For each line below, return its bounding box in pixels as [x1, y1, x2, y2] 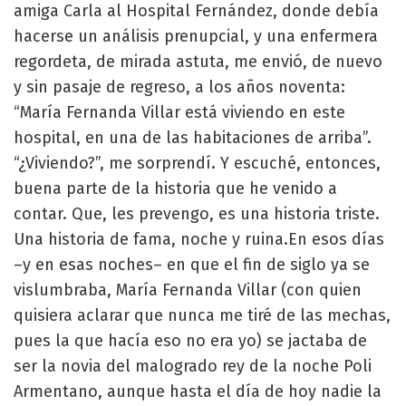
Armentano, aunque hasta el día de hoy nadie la [14, 381, 382, 401]
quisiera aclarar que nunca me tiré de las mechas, [14, 304, 391, 325]
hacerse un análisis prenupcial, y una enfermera [14, 25, 378, 46]
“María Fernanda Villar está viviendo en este [14, 101, 345, 122]
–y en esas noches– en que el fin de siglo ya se [14, 254, 370, 275]
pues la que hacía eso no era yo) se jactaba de [14, 330, 367, 351]
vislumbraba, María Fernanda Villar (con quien [14, 279, 362, 300]
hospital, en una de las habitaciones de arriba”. [14, 127, 372, 148]
